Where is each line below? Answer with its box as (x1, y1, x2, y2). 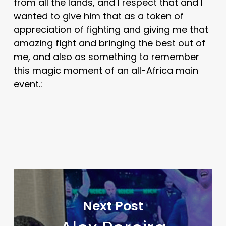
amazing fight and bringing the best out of (13, 36, 205, 49)
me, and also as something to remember (13, 50, 199, 63)
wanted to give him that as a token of (13, 9, 184, 22)
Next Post (83, 197, 144, 215)
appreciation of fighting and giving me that (13, 23, 208, 36)
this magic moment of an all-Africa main (13, 64, 198, 77)
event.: (13, 77, 42, 90)
